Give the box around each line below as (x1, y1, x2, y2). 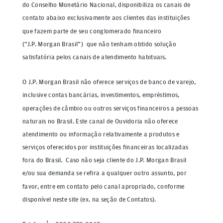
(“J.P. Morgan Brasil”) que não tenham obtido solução (22, 39, 176, 48)
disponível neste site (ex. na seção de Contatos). (22, 195, 156, 203)
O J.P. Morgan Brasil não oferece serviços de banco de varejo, (22, 78, 196, 86)
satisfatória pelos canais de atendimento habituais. (22, 53, 167, 61)
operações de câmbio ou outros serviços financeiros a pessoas (22, 104, 199, 112)
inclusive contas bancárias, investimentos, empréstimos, (22, 91, 180, 99)
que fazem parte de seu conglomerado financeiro (22, 26, 162, 35)
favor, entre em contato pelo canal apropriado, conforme (22, 182, 185, 190)
